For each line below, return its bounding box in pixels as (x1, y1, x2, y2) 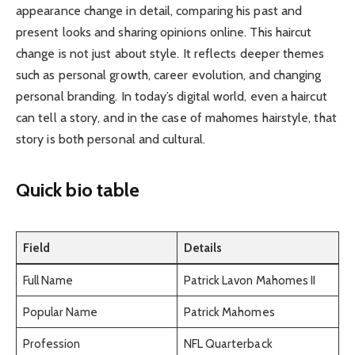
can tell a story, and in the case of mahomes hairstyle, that (16, 110, 337, 126)
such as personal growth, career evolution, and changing (16, 67, 322, 83)
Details (183, 240, 223, 256)
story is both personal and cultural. (16, 132, 205, 147)
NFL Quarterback (183, 336, 273, 352)
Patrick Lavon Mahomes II (183, 273, 316, 288)
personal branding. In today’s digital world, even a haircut (16, 89, 327, 105)
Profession (22, 336, 81, 352)
